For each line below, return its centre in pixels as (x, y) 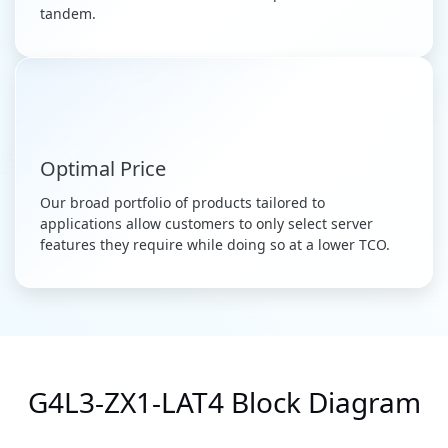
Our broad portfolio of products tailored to (182, 203)
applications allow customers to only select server (206, 224)
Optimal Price (103, 169)
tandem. (68, 14)
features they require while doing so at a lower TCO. (215, 245)
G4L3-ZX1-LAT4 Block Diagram (224, 402)
